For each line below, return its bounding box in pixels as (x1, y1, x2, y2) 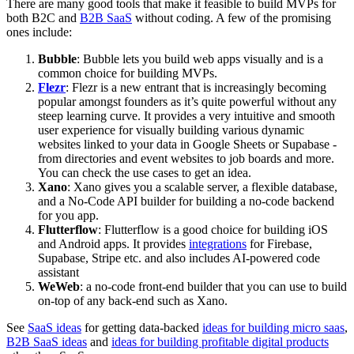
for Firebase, (247, 236, 312, 250)
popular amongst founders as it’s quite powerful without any (38, 94, 337, 108)
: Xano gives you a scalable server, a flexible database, (67, 179, 337, 194)
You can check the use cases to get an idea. (38, 165, 251, 179)
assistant (38, 265, 79, 279)
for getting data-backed (81, 320, 202, 334)
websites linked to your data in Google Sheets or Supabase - (38, 137, 337, 151)
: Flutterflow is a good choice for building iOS (98, 222, 328, 236)
